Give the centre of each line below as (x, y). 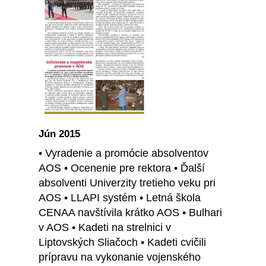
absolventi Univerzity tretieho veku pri (127, 183)
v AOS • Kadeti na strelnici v (105, 228)
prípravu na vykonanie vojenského (120, 257)
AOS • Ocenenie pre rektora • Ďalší (122, 168)
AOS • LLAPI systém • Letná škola (120, 198)
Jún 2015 (59, 134)
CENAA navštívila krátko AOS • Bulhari (130, 213)
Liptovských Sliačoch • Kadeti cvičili (122, 243)
